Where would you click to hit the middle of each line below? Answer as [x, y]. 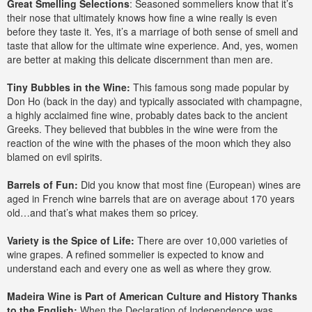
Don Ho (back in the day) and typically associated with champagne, [155, 101]
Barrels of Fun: [42, 185]
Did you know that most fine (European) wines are [189, 185]
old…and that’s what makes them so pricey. [103, 212]
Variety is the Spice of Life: [71, 240]
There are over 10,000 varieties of [211, 240]
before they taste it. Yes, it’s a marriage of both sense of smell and [153, 31]
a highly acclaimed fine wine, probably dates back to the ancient [147, 115]
